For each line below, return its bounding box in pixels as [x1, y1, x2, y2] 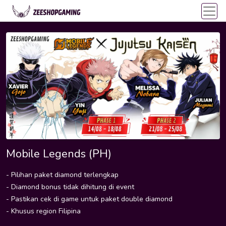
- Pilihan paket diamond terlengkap [6, 170, 119, 180]
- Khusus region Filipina [6, 206, 81, 216]
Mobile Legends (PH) [6, 146, 111, 161]
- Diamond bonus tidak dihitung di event [6, 182, 134, 192]
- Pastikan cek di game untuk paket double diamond [6, 194, 173, 204]
